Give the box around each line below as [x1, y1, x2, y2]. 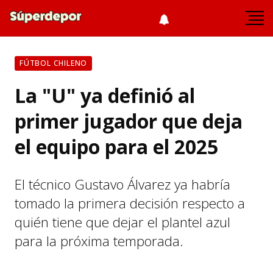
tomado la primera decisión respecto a [15, 194, 245, 213]
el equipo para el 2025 [15, 133, 218, 160]
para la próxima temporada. [15, 232, 183, 250]
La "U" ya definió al [15, 82, 195, 108]
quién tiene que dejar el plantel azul [15, 213, 230, 232]
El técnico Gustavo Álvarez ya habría [15, 175, 230, 194]
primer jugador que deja [15, 108, 243, 134]
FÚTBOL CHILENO [19, 58, 88, 68]
